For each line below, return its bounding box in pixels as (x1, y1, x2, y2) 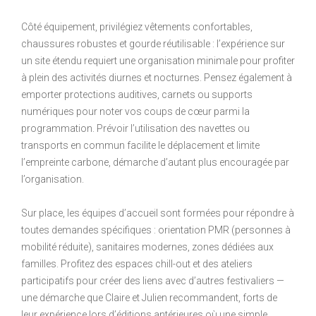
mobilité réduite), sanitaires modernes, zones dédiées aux (21, 241, 274, 253)
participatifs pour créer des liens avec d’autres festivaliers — (21, 274, 284, 286)
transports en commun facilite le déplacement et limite (21, 139, 260, 151)
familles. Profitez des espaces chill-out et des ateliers (21, 257, 253, 269)
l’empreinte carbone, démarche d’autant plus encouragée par (21, 156, 289, 168)
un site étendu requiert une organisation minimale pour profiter (21, 54, 295, 66)
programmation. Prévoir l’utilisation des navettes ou (21, 122, 250, 134)
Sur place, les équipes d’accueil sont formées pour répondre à (21, 207, 294, 219)
